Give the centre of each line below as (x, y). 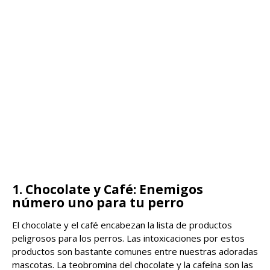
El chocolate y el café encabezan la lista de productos (122, 224)
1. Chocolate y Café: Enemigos (108, 189)
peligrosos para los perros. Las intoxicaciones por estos (128, 238)
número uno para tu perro (98, 202)
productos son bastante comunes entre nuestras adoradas (135, 251)
